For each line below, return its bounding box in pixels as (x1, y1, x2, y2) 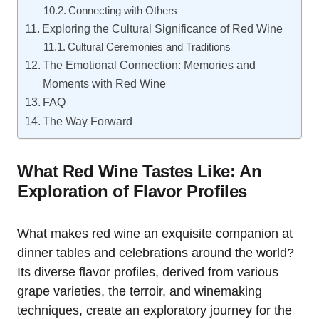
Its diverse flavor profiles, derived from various (17, 265, 278, 279)
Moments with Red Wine (43, 77, 167, 90)
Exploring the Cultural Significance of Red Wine (42, 22, 283, 35)
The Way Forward (43, 115, 133, 127)
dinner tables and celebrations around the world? (17, 246, 294, 260)
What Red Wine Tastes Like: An (17, 162, 262, 181)
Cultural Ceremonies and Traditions (67, 41, 231, 53)
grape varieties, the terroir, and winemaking (17, 284, 262, 298)
